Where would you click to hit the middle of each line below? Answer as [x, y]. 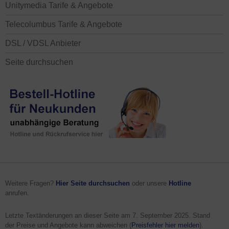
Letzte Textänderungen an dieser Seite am [69, 215]
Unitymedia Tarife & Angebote [59, 5]
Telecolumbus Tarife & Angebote [64, 24]
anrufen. [17, 193]
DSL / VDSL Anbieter [43, 43]
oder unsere [149, 183]
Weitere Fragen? [30, 183]
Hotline [180, 183]
